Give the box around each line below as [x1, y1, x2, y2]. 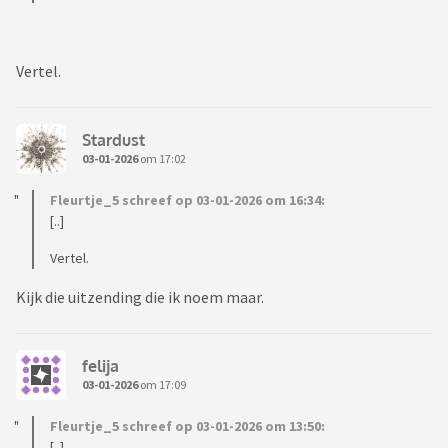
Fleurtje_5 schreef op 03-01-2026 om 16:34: [50, 191, 325, 210]
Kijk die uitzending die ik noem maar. [16, 287, 267, 308]
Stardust [82, 129, 145, 150]
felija [82, 355, 119, 376]
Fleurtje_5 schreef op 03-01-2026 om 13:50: [50, 417, 325, 436]
